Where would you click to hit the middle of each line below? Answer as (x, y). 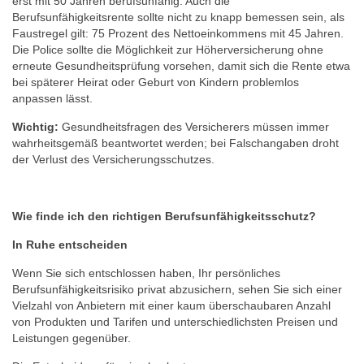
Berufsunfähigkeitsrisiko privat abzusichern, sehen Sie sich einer (177, 289)
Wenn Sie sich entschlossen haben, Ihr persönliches (146, 273)
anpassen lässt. (54, 98)
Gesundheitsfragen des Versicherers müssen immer (194, 127)
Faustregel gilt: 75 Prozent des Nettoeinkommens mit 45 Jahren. (178, 33)
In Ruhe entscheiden (70, 245)
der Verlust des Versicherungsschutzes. (113, 159)
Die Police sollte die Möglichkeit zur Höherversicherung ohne (168, 50)
